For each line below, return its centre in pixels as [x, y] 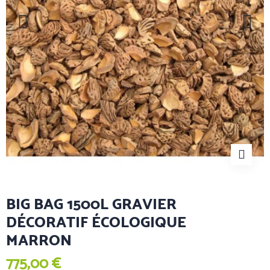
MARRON [39, 240]
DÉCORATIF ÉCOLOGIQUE [96, 222]
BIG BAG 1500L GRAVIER [91, 204]
